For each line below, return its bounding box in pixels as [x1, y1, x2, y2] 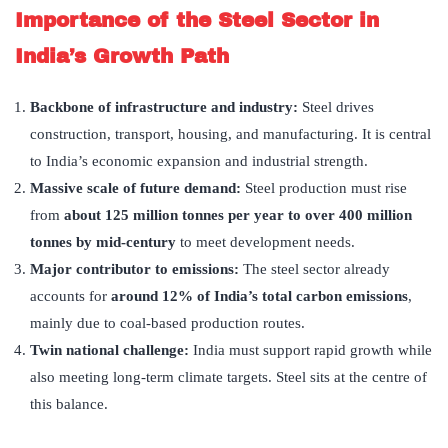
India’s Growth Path [15, 45, 229, 68]
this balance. [30, 396, 108, 413]
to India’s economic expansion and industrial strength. [30, 153, 368, 170]
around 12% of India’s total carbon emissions [111, 288, 408, 305]
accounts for [30, 288, 111, 305]
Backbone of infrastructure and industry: [30, 99, 302, 116]
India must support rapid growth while [193, 342, 432, 359]
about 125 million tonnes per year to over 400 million [64, 207, 412, 224]
